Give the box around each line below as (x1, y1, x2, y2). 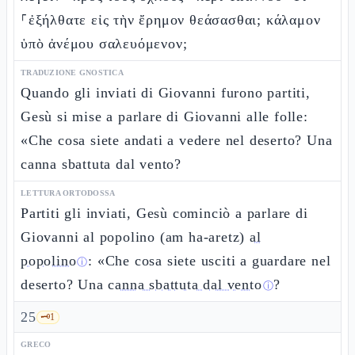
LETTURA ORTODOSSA (21, 189, 116, 197)
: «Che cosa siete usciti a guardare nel (88, 253, 331, 269)
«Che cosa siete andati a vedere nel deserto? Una (21, 132, 333, 148)
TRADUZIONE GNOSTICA (21, 68, 124, 77)
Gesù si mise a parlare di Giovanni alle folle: (21, 109, 308, 124)
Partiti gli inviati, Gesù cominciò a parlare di (21, 205, 308, 221)
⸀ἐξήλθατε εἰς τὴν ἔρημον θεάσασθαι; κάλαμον (21, 12, 321, 28)
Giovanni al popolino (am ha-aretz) (21, 229, 250, 245)
